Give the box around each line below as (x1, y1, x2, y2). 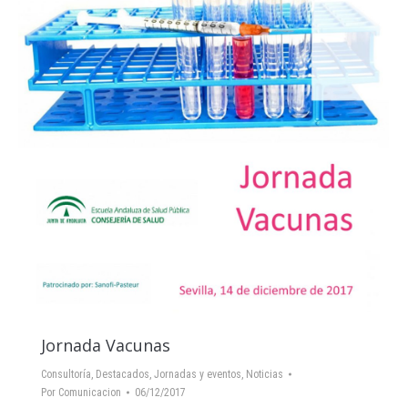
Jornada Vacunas (41, 334, 170, 356)
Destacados (96, 368, 149, 381)
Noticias (246, 368, 283, 381)
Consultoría (41, 368, 91, 381)
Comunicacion (58, 386, 121, 399)
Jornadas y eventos (154, 368, 241, 381)
